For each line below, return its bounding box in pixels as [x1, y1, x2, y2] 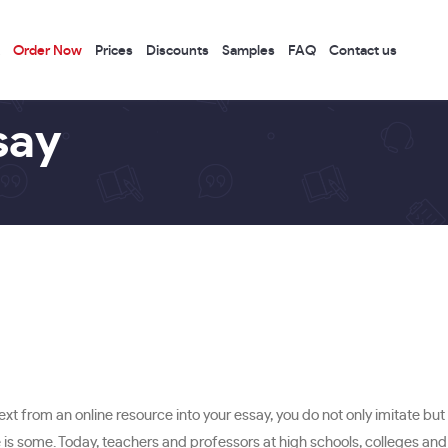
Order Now [13, 43, 82, 58]
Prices [95, 43, 133, 58]
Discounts [146, 43, 209, 58]
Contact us [329, 43, 397, 58]
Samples [222, 43, 275, 58]
